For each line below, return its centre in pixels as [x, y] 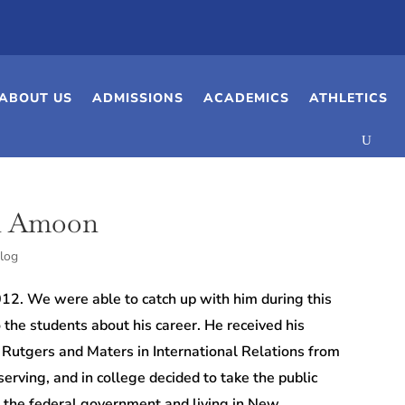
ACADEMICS [246, 99]
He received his [255, 326]
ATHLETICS [348, 99]
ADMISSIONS [137, 99]
